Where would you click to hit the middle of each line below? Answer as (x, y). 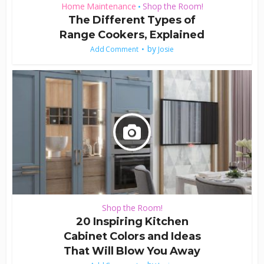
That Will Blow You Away (132, 251)
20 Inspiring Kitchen (132, 221)
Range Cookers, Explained (132, 34)
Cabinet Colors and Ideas (132, 236)
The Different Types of (132, 20)
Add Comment (114, 49)
